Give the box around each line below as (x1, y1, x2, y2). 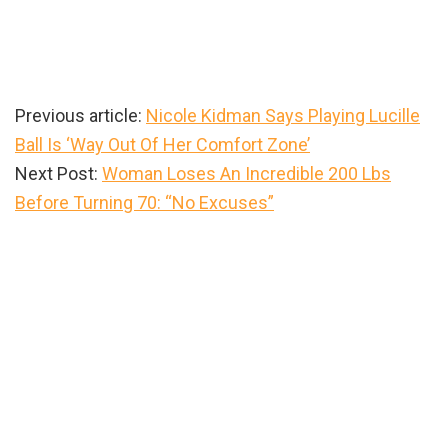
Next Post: (15, 163, 102, 185)
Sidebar (14, 253, 119, 291)
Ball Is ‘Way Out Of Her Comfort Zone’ (15, 134, 310, 156)
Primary (14, 221, 117, 259)
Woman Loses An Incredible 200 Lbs (102, 163, 391, 185)
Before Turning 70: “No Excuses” (15, 192, 274, 214)
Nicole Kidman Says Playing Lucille (146, 105, 420, 127)
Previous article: (15, 105, 146, 127)
